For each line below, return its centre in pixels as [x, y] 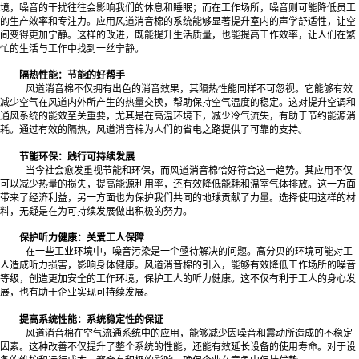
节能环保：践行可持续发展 [77, 157]
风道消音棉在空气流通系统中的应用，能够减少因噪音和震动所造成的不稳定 [189, 333]
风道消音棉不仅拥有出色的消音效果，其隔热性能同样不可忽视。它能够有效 [189, 89]
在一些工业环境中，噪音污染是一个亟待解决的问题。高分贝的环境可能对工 [189, 252]
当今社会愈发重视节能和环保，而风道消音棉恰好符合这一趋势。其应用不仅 [189, 170]
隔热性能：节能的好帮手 [72, 76]
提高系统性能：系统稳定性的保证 [91, 319]
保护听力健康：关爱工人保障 [82, 238]
